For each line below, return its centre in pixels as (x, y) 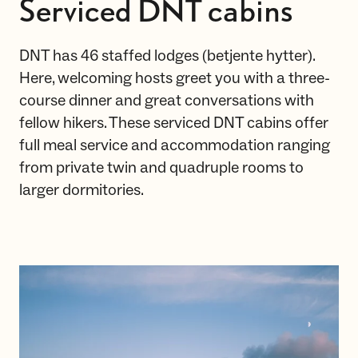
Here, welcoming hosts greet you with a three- (175, 78)
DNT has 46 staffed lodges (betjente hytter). (167, 56)
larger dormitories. (82, 190)
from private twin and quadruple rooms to (161, 168)
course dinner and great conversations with (167, 101)
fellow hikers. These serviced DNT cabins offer (174, 123)
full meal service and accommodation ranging (175, 145)
